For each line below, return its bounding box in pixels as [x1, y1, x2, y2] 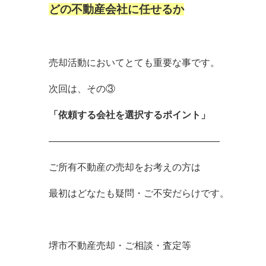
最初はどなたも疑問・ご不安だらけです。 [49, 188, 229, 198]
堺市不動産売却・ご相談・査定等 [49, 240, 191, 251]
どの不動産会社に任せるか [49, 3, 184, 15]
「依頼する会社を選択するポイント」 [49, 110, 210, 120]
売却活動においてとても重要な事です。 [49, 58, 220, 68]
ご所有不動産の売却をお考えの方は [49, 162, 201, 172]
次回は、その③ [49, 84, 115, 94]
